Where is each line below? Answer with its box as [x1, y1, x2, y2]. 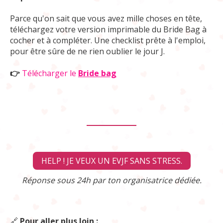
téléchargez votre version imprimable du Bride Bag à [10, 24, 207, 35]
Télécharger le [22, 68, 76, 79]
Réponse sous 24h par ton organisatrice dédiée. [21, 175, 202, 186]
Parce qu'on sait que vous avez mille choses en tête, [10, 13, 202, 24]
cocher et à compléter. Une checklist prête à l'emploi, [10, 35, 206, 46]
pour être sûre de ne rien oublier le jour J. [10, 46, 165, 57]
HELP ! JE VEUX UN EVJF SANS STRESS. [41, 155, 182, 166]
